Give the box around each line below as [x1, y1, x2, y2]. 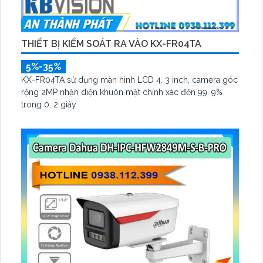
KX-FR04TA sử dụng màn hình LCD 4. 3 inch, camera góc [21, 75, 238, 85]
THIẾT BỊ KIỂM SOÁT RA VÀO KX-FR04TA [21, 38, 201, 50]
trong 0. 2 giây [21, 100, 76, 110]
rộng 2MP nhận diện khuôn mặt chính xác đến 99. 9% [21, 87, 222, 97]
